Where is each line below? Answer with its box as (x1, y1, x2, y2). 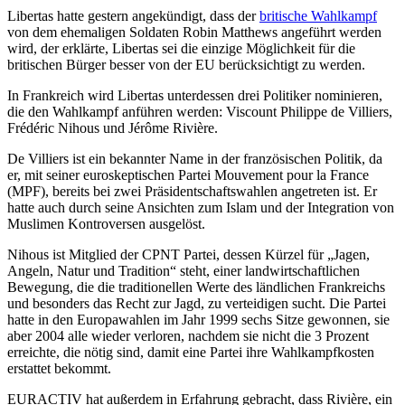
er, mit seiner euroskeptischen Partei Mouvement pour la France (7, 167, 369, 184)
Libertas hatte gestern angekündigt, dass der (7, 8, 259, 24)
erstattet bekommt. (7, 361, 111, 377)
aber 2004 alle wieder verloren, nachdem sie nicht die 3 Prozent (7, 328, 369, 344)
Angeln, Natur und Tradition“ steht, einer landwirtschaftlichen (7, 263, 360, 279)
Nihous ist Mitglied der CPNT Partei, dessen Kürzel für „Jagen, (7, 247, 370, 263)
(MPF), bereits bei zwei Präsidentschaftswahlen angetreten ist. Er (7, 184, 377, 200)
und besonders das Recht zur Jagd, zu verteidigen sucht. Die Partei (7, 296, 386, 312)
